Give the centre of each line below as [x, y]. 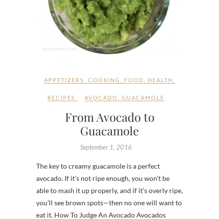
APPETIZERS [64, 80]
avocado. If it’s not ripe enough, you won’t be [103, 178]
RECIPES [61, 98]
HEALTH [160, 80]
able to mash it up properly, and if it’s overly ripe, [109, 191]
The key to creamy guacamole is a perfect [98, 166]
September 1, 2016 [106, 147]
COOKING [104, 80]
